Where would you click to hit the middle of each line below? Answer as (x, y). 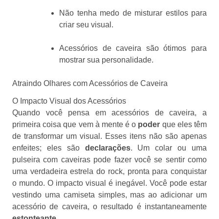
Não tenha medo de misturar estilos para (133, 13)
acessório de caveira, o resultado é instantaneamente (109, 206)
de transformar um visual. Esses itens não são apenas (109, 136)
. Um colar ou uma (169, 148)
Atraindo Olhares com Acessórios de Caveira (90, 84)
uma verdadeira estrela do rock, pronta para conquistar (109, 171)
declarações (108, 148)
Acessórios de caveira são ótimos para (133, 48)
